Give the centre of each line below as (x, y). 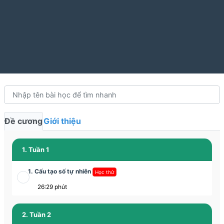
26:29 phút (53, 187)
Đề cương (23, 121)
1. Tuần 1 (35, 150)
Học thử (104, 172)
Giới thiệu (62, 121)
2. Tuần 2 (36, 215)
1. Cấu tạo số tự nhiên (60, 171)
